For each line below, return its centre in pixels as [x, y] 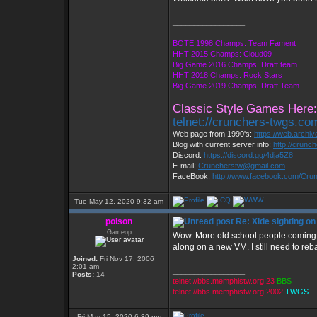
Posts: [83, 274]
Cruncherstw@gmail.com [242, 166]
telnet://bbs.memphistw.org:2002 [228, 292]
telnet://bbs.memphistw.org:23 [224, 281]
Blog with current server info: [223, 144]
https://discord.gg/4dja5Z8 [248, 155]
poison [119, 221]
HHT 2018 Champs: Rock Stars [227, 75]
